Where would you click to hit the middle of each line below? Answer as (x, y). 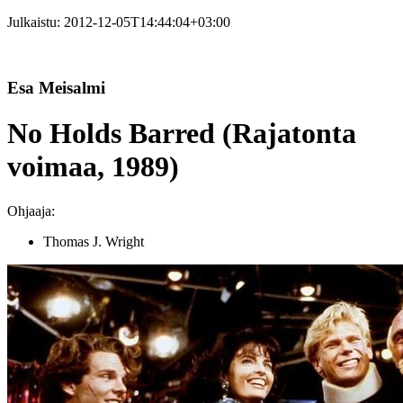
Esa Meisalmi (56, 87)
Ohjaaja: (31, 210)
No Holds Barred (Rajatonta (182, 134)
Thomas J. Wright (94, 241)
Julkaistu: (36, 22)
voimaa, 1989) (93, 167)
